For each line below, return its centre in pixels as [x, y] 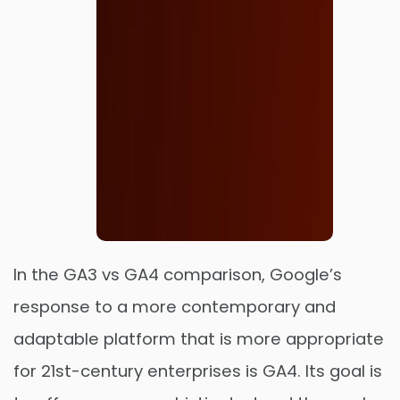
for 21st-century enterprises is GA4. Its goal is [198, 371]
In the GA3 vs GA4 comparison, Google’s [178, 275]
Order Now [200, 350]
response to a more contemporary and [175, 307]
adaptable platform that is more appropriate [199, 339]
